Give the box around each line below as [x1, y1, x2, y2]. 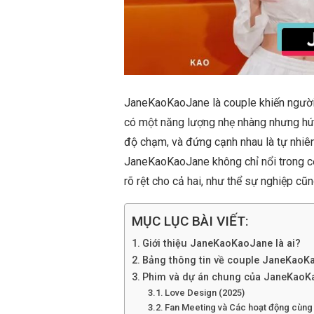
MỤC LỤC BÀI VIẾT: [132, 213, 249, 230]
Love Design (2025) [165, 287, 245, 298]
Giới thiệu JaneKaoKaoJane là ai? [142, 237, 301, 250]
